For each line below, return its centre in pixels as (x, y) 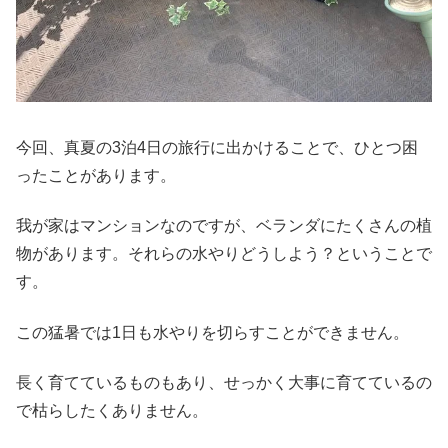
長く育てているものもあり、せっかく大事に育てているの (224, 382)
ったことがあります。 (96, 175)
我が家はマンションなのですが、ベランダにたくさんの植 (224, 226)
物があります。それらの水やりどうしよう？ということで (224, 254)
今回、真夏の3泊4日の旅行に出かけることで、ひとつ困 (217, 147)
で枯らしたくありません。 (112, 410)
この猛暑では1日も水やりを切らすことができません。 (212, 332)
